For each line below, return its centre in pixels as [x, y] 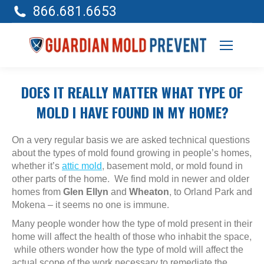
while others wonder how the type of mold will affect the [128, 250]
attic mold [82, 166]
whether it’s [37, 166]
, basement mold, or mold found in [172, 166]
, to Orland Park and [211, 192]
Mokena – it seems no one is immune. [90, 205]
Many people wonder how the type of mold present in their [132, 224]
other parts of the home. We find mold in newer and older [131, 179]
